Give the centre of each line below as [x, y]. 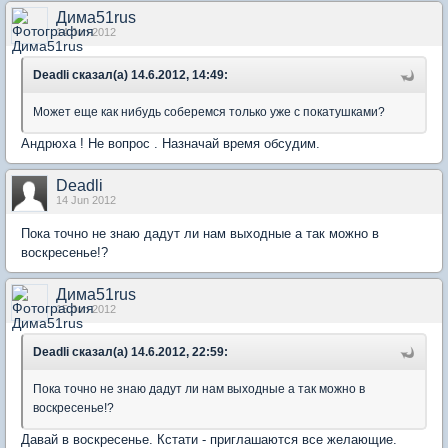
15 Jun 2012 [86, 309]
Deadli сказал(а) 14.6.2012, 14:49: [130, 75]
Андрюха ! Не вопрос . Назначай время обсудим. [170, 143]
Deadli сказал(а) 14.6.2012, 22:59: [130, 352]
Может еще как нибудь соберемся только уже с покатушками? [209, 112]
